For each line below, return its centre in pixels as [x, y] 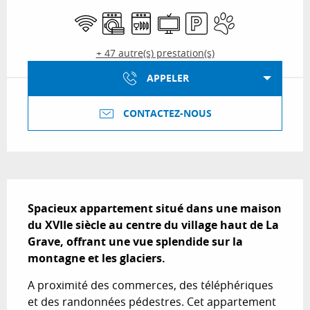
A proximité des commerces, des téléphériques [151, 285]
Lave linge [125, 18]
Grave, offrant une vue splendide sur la [135, 241]
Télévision [181, 18]
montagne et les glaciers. [97, 258]
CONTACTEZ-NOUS [167, 113]
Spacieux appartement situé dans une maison [155, 208]
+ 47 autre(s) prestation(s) [155, 53]
